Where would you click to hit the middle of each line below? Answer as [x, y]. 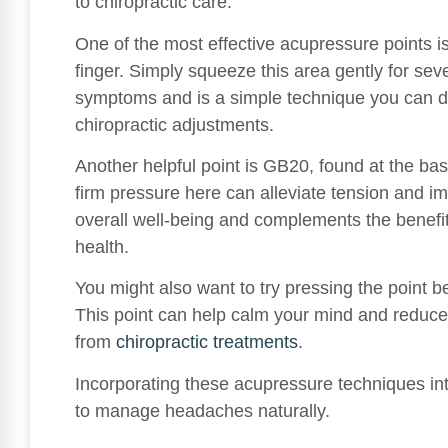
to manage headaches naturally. [202, 410]
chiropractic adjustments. [174, 124]
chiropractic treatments [207, 342]
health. [102, 247]
